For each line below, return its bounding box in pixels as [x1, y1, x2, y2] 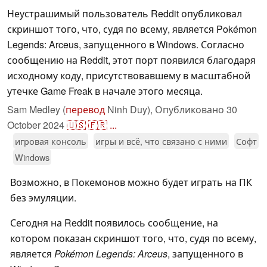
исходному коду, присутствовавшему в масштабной [7, 69, 250, 83]
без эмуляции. [10, 191, 76, 205]
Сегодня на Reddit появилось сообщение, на [10, 216, 218, 230]
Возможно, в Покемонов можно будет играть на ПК [10, 175, 252, 190]
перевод [66, 103, 105, 117]
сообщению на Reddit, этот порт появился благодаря [7, 53, 256, 67]
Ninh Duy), [105, 103, 155, 117]
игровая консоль [15, 135, 86, 148]
